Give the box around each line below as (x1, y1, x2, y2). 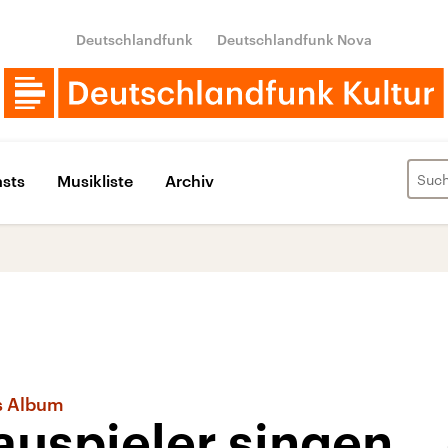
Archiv (165, 170, 214, 190)
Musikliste (57, 170, 133, 190)
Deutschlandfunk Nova (217, 31, 372, 48)
